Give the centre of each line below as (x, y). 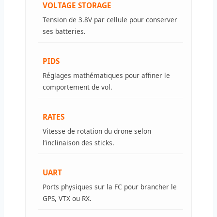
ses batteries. (64, 31)
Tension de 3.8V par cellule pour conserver (110, 19)
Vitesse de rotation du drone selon (97, 131)
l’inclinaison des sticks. (78, 142)
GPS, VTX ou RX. (67, 198)
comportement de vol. (77, 87)
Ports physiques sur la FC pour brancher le (110, 186)
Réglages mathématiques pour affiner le (106, 75)
